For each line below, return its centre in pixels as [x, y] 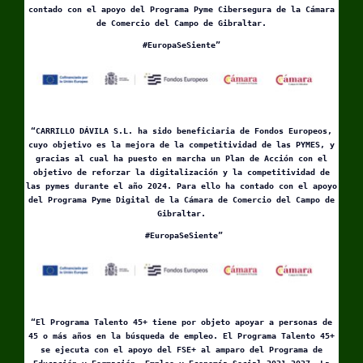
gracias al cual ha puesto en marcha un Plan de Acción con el [181, 159]
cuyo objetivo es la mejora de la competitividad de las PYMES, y [181, 145]
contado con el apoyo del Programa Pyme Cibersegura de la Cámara [181, 9]
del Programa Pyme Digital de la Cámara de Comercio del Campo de [181, 200]
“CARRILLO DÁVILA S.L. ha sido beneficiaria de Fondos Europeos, [181, 131]
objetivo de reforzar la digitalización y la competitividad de [181, 173]
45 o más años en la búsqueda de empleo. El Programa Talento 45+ [181, 335]
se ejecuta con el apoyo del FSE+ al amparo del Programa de [181, 349]
